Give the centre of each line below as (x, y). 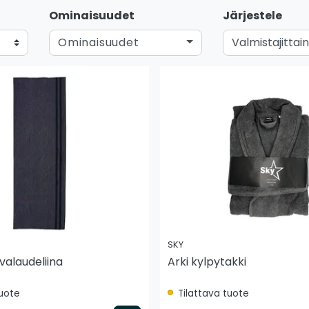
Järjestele (252, 15)
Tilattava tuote (212, 293)
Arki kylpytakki (207, 261)
